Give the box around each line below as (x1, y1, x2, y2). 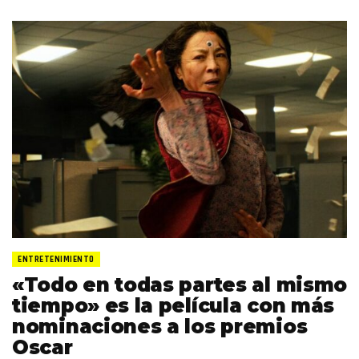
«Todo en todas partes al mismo (12, 273, 348, 297)
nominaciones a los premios (12, 315, 308, 339)
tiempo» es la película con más (12, 294, 335, 318)
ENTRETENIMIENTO (18, 254, 95, 266)
